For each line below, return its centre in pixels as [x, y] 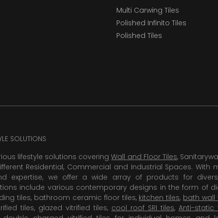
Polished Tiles [139, 36]
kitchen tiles [159, 198]
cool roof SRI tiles [143, 208]
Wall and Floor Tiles [144, 157]
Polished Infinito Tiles [151, 23]
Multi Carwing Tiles [148, 10]
